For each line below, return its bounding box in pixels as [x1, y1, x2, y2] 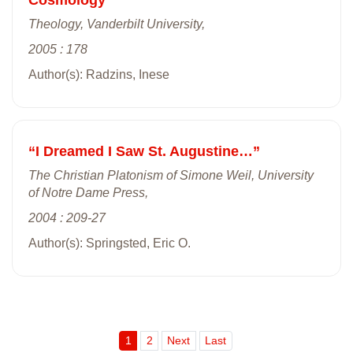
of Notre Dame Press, [28, 185, 148, 199]
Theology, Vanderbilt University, [28, 17, 205, 31]
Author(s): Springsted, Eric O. [28, 236, 191, 250]
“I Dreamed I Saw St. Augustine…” [28, 143, 260, 159]
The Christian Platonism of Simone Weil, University [28, 168, 314, 182]
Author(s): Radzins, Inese [28, 67, 169, 81]
